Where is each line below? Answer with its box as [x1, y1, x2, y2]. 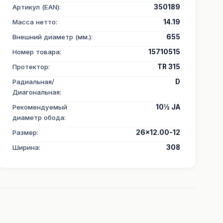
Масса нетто [12, 18, 56, 26]
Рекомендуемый [12, 103, 67, 111]
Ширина [12, 143, 39, 151]
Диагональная [12, 88, 60, 96]
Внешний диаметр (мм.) [12, 33, 91, 41]
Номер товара [12, 48, 60, 56]
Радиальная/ [12, 78, 54, 86]
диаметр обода [12, 113, 64, 121]
